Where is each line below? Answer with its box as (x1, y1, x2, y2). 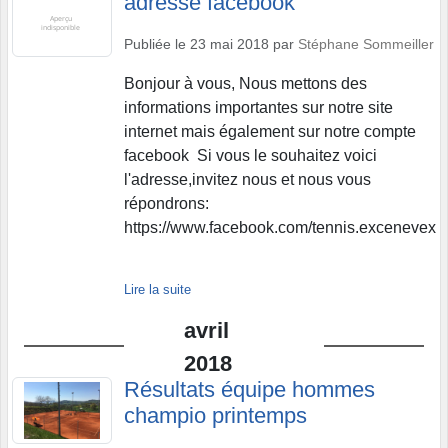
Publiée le (124, 36, 190, 52)
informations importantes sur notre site (124, 99, 393, 116)
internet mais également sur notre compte (124, 123, 416, 140)
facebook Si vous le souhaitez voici (124, 147, 377, 164)
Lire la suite (124, 282, 191, 297)
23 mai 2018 (190, 36, 269, 52)
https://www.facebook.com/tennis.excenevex (124, 219, 436, 236)
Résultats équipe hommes (124, 377, 375, 402)
